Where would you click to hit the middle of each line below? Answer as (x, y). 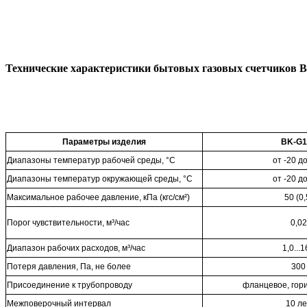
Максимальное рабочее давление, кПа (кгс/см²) (98, 198)
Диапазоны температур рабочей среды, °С (91, 161)
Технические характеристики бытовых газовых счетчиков (152, 69)
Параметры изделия (104, 142)
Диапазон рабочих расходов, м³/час (76, 248)
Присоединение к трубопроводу (70, 285)
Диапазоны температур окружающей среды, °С (100, 179)
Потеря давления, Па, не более (69, 267)
